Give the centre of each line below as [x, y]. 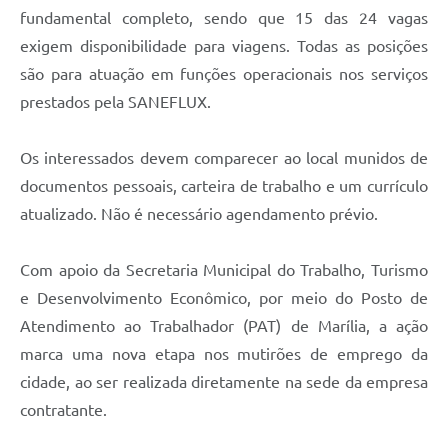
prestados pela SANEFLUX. [115, 101]
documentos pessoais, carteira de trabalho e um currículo [224, 185]
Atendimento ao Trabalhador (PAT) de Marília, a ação [224, 325]
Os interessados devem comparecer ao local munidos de [224, 157]
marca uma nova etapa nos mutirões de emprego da [224, 353]
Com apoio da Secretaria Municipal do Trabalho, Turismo [224, 269]
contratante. [63, 409]
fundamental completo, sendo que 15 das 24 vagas [224, 17]
